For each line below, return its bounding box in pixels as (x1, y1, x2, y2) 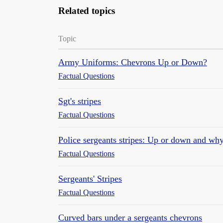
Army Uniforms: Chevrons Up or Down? (58, 57, 207, 67)
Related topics (58, 5, 115, 16)
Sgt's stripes (58, 96, 101, 106)
